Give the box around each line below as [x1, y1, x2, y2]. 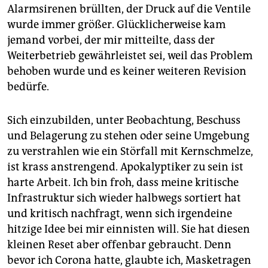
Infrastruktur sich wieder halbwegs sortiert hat [7, 191, 241, 205]
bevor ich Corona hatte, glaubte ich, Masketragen [7, 253, 251, 267]
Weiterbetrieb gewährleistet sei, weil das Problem [7, 48, 252, 62]
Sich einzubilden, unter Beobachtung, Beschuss [7, 113, 240, 127]
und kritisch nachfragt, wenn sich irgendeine [7, 206, 232, 220]
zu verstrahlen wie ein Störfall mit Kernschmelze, [7, 144, 253, 158]
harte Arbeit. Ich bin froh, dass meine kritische [7, 175, 239, 189]
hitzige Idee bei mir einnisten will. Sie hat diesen [7, 222, 250, 236]
